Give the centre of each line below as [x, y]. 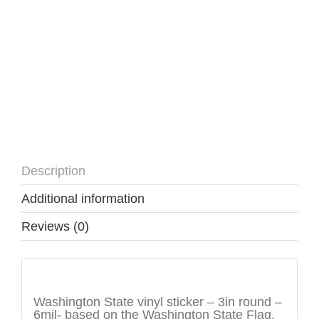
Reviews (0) [55, 226]
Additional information [83, 198]
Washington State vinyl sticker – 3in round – [157, 302]
